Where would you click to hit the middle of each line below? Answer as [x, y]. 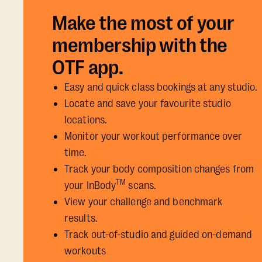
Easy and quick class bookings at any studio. [161, 87]
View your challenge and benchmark [144, 202]
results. [81, 218]
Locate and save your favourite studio [148, 104]
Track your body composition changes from [159, 169]
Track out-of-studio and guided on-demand [158, 235]
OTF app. [88, 68]
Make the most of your [143, 23]
